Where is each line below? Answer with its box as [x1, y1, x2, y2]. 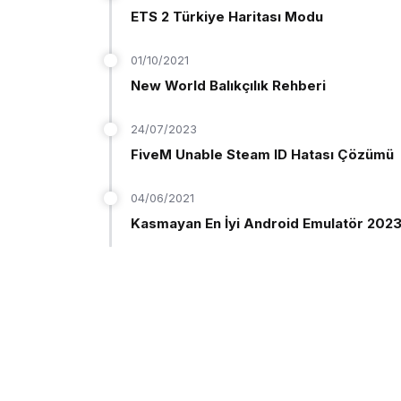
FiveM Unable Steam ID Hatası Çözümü [131, 146, 394, 164]
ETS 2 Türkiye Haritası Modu [131, 8, 323, 26]
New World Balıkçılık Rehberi [131, 77, 326, 95]
